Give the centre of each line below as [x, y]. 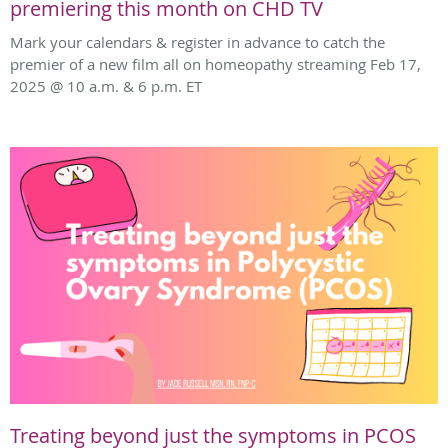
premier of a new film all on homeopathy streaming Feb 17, [215, 64]
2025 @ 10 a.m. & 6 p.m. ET [106, 86]
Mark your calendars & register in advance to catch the [197, 42]
